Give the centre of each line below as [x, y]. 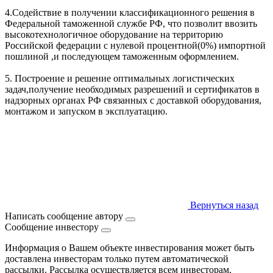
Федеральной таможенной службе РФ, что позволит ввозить [131, 23]
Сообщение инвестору [53, 227]
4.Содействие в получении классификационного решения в [130, 12]
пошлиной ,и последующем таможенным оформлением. [122, 56]
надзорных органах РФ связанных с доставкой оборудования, [133, 100]
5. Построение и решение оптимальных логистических [120, 78]
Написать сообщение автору [65, 216]
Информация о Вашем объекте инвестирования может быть [129, 247]
